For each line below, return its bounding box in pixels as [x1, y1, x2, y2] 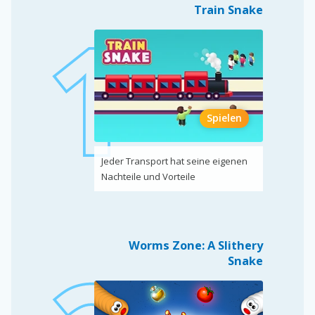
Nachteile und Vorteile [101, 169, 195, 183]
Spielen [206, 110, 242, 124]
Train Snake [193, 2, 263, 18]
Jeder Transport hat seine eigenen [101, 154, 247, 167]
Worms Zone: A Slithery [128, 238, 263, 254]
